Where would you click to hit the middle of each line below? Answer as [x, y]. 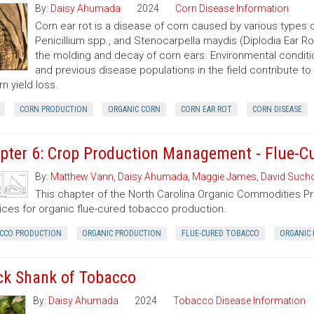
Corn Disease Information [232, 8]
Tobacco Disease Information [240, 301]
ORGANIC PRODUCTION [121, 233]
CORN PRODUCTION [53, 109]
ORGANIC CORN [134, 109]
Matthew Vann [82, 177]
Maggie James [224, 177]
